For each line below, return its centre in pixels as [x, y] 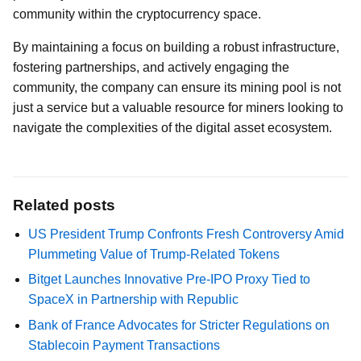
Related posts [64, 205]
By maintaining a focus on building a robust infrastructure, [176, 47]
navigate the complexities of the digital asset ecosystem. [172, 128]
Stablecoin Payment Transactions [124, 345]
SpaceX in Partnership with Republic [134, 300]
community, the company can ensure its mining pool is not [177, 87]
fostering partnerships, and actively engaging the [151, 67]
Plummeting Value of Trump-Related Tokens [154, 254]
